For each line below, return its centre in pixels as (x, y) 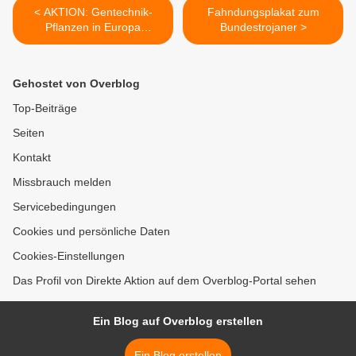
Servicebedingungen (64, 207)
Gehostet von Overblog (76, 84)
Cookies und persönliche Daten (91, 232)
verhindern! (93, 43)
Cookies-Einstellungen (69, 256)
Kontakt (32, 158)
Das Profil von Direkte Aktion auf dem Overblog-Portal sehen (164, 281)
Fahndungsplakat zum (263, 12)
